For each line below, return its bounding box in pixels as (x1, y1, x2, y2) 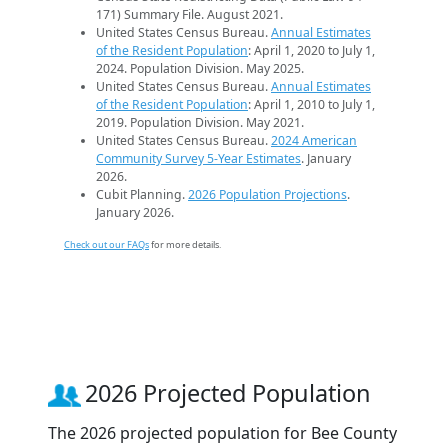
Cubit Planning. (96, 186, 188, 204)
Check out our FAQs (64, 238, 149, 252)
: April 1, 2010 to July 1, (248, 96, 375, 114)
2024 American (271, 132, 357, 150)
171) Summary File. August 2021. (96, 6, 283, 24)
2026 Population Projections (188, 186, 347, 204)
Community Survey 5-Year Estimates (96, 150, 301, 168)
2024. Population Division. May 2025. (96, 60, 304, 78)
